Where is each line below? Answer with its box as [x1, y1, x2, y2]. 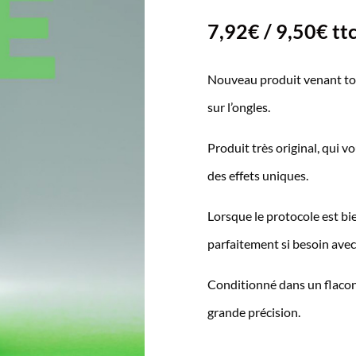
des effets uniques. [207, 168, 308, 184]
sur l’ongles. [207, 99, 270, 115]
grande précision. [207, 304, 300, 320]
